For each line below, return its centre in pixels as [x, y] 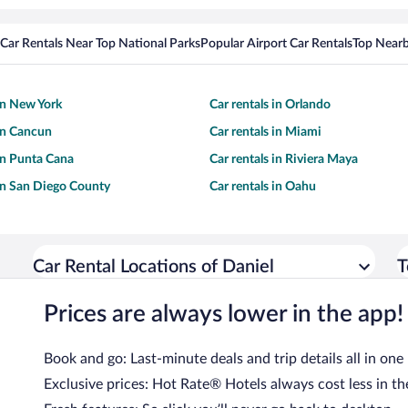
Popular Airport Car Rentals [276, 44]
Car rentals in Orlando [270, 105]
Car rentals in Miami [265, 133]
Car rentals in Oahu [263, 187]
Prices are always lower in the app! [224, 315]
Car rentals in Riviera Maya [284, 160]
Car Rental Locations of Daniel [153, 267]
